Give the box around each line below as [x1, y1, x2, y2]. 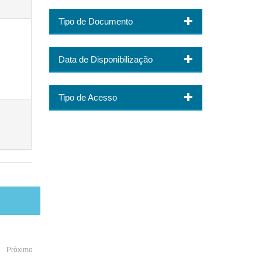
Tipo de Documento [58, 16, 133, 26]
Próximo [6, 246, 33, 254]
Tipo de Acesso [58, 92, 117, 102]
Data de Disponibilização [58, 54, 153, 64]
